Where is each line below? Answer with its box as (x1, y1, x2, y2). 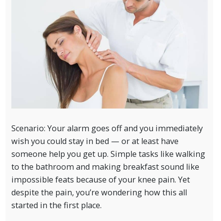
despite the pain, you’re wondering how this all (11, 186, 187, 198)
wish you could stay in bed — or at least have (11, 135, 179, 147)
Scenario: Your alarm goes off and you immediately (11, 122, 203, 134)
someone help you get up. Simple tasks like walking (11, 148, 205, 159)
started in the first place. (11, 199, 104, 211)
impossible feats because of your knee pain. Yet (11, 174, 190, 185)
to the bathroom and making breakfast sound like (11, 161, 199, 172)
